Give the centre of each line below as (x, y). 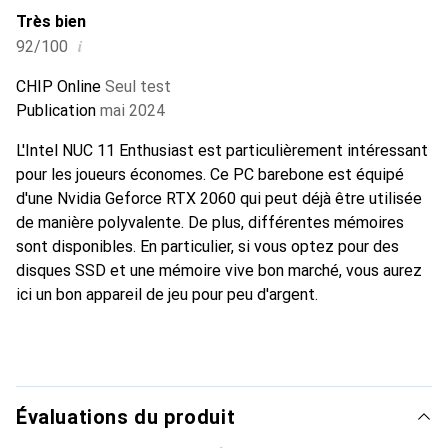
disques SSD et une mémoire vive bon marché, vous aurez (219, 270)
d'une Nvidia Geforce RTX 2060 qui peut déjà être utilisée (219, 198)
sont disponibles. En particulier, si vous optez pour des (207, 246)
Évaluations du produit (126, 416)
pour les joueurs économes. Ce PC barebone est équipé (210, 174)
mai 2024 (132, 110)
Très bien (51, 21)
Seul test (138, 86)
